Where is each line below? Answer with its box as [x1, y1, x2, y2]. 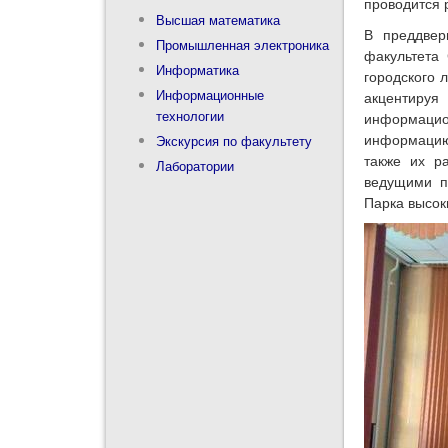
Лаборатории [155, 155, 234, 175]
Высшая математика [155, 9, 280, 29]
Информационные [155, 84, 264, 104]
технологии [155, 105, 224, 125]
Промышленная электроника [155, 34, 329, 54]
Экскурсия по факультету [155, 130, 312, 150]
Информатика [155, 59, 239, 79]
